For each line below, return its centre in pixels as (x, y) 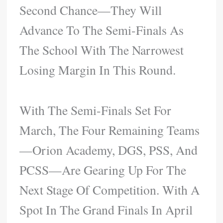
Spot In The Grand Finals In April (106, 210)
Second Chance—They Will (91, 10)
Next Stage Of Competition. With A (110, 190)
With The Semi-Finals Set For (96, 110)
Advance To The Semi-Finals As (102, 30)
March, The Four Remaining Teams (110, 130)
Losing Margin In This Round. (98, 70)
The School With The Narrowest (102, 50)
